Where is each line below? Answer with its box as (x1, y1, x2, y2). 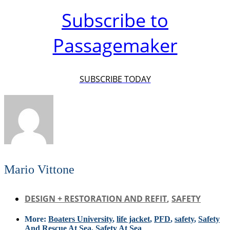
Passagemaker (52, 33, 178, 59)
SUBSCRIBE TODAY (79, 73, 151, 85)
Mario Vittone (4, 162, 74, 176)
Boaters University (48, 214, 112, 223)
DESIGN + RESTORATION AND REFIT (25, 193, 167, 204)
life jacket (117, 214, 150, 223)
